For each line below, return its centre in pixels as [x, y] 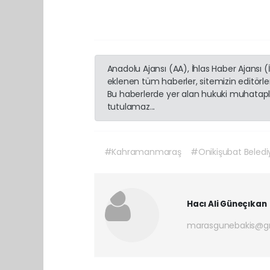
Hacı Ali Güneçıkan [227, 204]
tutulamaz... [131, 107]
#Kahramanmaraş [143, 152]
